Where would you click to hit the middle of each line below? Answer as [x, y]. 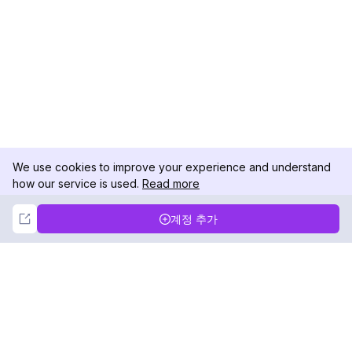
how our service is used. [76, 183]
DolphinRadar [98, 332]
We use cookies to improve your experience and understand [172, 167]
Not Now [91, 214]
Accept [261, 214]
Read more [171, 183]
